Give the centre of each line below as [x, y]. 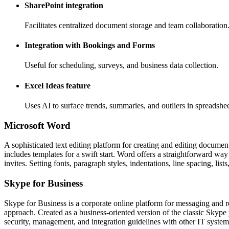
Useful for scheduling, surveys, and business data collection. [121, 65]
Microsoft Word [37, 125]
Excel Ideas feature [58, 85]
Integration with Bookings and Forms [90, 45]
